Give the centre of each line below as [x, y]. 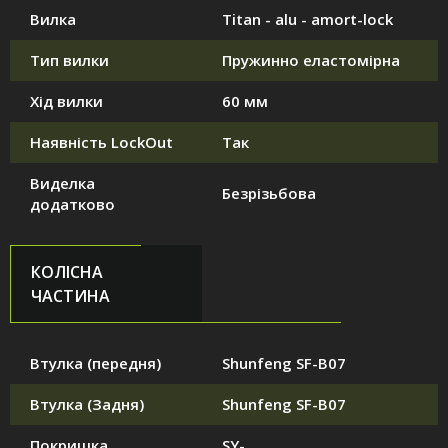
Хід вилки [66, 101]
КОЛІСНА [67, 272]
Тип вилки [69, 60]
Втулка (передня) [95, 363]
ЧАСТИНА [70, 296]
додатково [72, 204]
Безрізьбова [269, 193]
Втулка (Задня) [87, 404]
